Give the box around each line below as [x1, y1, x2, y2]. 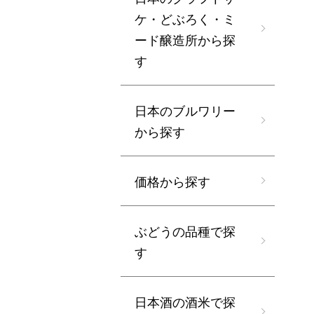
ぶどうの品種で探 [135, 221, 235, 240]
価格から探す [135, 172, 210, 190]
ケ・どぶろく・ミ [135, 9, 235, 27]
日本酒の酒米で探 [135, 292, 235, 310]
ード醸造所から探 [135, 30, 235, 48]
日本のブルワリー [135, 101, 235, 119]
